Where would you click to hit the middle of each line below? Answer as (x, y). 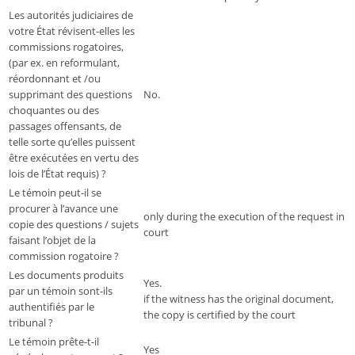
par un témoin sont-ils (61, 291)
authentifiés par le (52, 307)
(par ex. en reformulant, (64, 63)
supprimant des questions (71, 95)
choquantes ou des (54, 111)
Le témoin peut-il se (55, 193)
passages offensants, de (65, 126)
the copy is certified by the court (219, 315)
